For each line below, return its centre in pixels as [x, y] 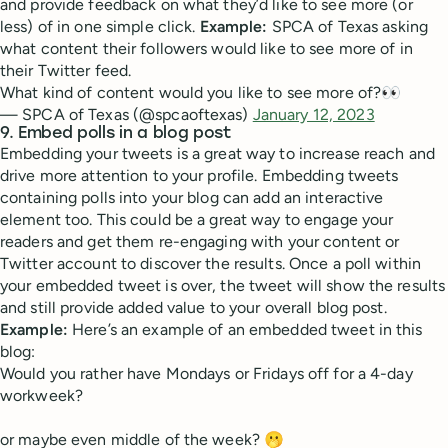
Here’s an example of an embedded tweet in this [247, 329]
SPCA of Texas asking [348, 26]
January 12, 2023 [313, 114]
